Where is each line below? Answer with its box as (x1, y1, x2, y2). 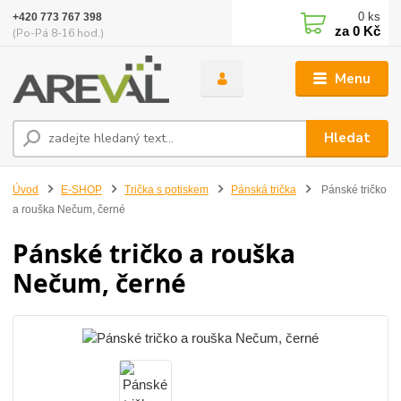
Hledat (324, 129, 371, 148)
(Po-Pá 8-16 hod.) (13, 25, 105, 40)
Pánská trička (230, 183, 296, 196)
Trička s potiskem (124, 183, 209, 196)
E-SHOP (61, 183, 102, 196)
